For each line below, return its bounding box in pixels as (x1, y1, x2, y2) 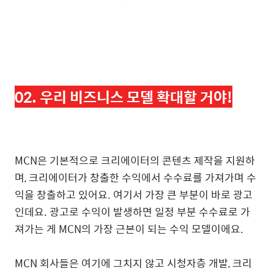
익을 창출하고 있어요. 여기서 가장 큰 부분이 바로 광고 (15, 186, 253, 202)
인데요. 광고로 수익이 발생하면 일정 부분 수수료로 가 (15, 203, 250, 220)
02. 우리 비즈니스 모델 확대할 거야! (15, 86, 232, 108)
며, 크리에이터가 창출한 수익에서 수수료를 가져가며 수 (15, 169, 256, 185)
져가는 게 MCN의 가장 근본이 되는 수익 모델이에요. (15, 220, 243, 237)
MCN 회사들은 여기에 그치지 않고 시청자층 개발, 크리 (15, 254, 252, 271)
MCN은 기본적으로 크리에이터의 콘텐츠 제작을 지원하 (15, 152, 255, 168)
